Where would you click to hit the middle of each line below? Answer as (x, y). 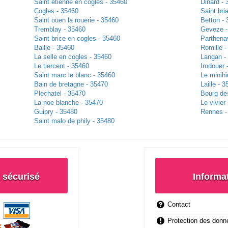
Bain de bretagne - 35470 (71, 84)
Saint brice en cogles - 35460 (77, 39)
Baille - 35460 (54, 48)
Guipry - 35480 (55, 112)
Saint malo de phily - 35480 (74, 121)
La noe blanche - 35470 (68, 103)
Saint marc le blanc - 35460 (74, 75)
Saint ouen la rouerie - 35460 (76, 20)
